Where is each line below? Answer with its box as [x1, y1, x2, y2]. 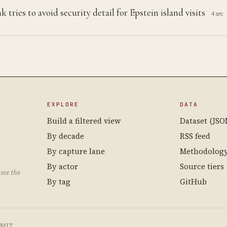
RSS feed [179, 131, 210, 141]
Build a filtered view [47, 116, 121, 126]
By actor [47, 161, 79, 172]
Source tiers [179, 161, 224, 172]
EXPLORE [47, 101, 80, 108]
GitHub [179, 176, 207, 187]
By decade [47, 131, 85, 141]
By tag [47, 176, 71, 187]
